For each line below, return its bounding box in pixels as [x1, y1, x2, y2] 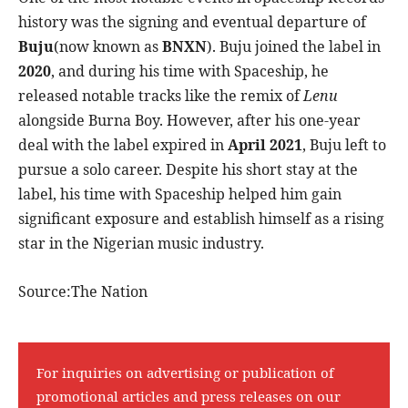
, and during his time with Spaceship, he [51, 61, 329, 82]
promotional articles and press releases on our [36, 387, 341, 406]
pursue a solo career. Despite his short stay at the [18, 159, 358, 180]
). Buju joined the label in [207, 36, 381, 57]
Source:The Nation [18, 281, 148, 302]
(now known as [54, 36, 162, 57]
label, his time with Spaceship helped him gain [18, 184, 342, 205]
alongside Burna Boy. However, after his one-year [18, 110, 361, 131]
